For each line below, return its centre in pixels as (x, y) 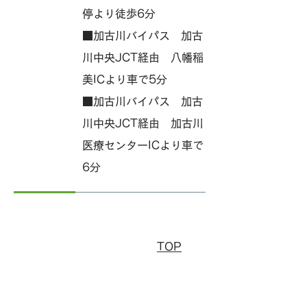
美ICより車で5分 (125, 79)
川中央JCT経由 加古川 (143, 123)
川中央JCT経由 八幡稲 (143, 58)
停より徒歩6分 (119, 14)
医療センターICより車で (143, 145)
